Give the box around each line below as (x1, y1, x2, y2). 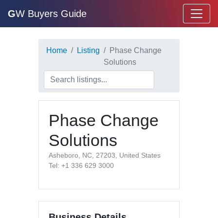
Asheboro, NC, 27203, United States (49, 151, 161, 159)
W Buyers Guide (16, 8, 87, 19)
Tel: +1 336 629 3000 (49, 162, 114, 169)
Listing (77, 46, 100, 54)
